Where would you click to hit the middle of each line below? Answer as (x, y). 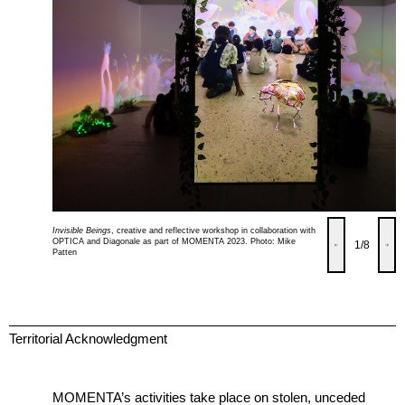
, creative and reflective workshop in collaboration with (214, 230)
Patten (65, 252)
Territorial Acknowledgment (88, 338)
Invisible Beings (82, 230)
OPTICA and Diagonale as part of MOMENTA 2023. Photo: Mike (174, 241)
